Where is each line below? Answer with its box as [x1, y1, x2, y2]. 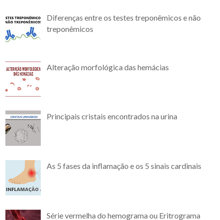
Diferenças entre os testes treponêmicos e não [46, 12, 201, 22]
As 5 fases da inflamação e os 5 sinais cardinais [46, 161, 201, 171]
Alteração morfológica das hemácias [46, 62, 169, 72]
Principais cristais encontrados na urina [46, 111, 177, 121]
